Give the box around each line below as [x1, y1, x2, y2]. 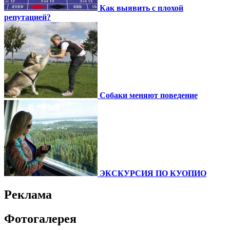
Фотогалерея [4, 212, 76, 226]
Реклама [4, 188, 52, 202]
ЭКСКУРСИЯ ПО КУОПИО [100, 168, 206, 178]
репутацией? [4, 12, 51, 22]
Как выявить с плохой [100, 3, 183, 12]
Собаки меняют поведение [100, 90, 198, 100]
